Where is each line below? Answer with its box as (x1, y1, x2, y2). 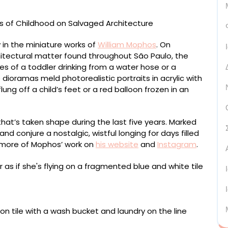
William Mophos (98, 39, 156, 50)
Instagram (157, 138, 196, 150)
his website (96, 138, 138, 150)
